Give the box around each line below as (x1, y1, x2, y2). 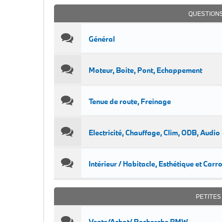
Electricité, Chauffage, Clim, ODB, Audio (89, 128, 220, 137)
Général (89, 34, 115, 44)
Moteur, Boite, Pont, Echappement (89, 65, 202, 75)
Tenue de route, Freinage (89, 97, 171, 106)
